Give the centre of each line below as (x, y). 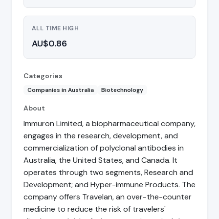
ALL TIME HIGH (55, 29)
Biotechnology (122, 90)
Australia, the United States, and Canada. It (100, 160)
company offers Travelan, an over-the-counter (108, 197)
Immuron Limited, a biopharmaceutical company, (109, 124)
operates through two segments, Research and (108, 173)
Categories (43, 76)
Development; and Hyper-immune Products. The (109, 185)
